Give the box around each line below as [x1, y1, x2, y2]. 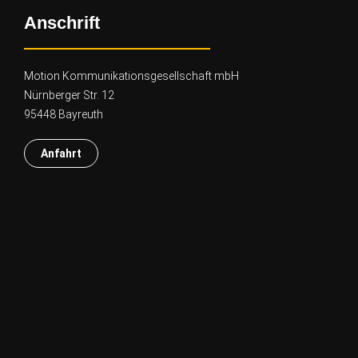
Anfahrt [41, 146, 82, 160]
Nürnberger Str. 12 [24, 88, 114, 101]
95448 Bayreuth [24, 107, 103, 121]
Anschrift [24, 12, 100, 33]
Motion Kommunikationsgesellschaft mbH [24, 69, 239, 82]
